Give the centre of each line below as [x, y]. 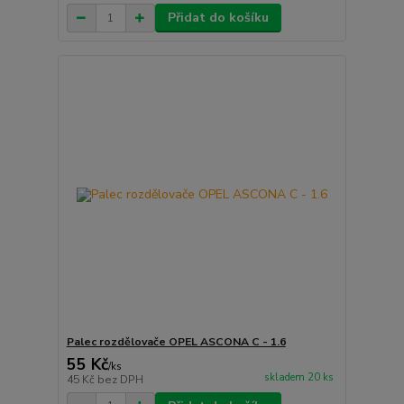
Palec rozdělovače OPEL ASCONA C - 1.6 [176, 341]
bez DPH [120, 379]
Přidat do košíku [218, 18]
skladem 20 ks [298, 377]
